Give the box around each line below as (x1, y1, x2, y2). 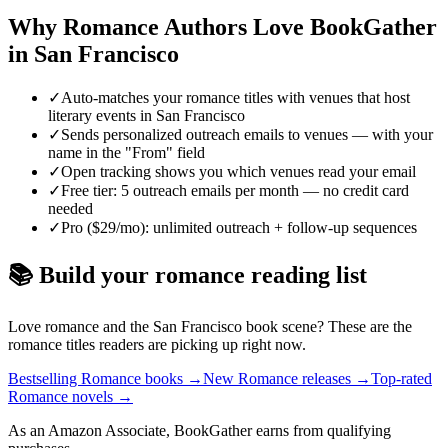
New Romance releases (203, 370, 351, 388)
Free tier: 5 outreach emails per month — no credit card (61, 182, 409, 200)
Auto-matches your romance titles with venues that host (61, 89, 410, 107)
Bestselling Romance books (8, 370, 183, 388)
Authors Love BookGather (159, 14, 437, 41)
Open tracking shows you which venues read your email (61, 163, 416, 181)
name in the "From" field (48, 144, 205, 162)
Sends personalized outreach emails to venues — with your (61, 126, 433, 144)
